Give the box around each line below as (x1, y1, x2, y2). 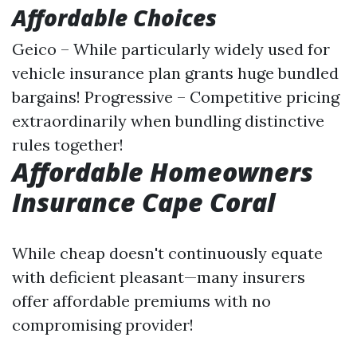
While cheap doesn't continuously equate (12, 243, 323, 263)
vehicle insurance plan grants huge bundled (12, 63, 339, 83)
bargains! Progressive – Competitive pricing (12, 87, 339, 107)
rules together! (12, 135, 124, 155)
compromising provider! (12, 315, 194, 335)
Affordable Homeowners (12, 155, 313, 189)
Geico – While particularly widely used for (12, 39, 330, 59)
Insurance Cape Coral (12, 185, 275, 219)
